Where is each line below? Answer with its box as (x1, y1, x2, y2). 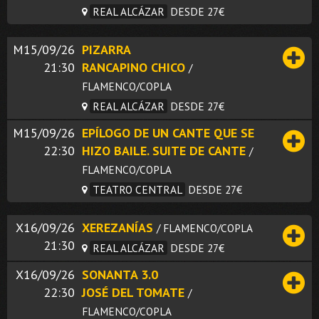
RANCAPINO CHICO (82, 58, 185, 75)
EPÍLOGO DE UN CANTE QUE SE (82, 124, 254, 141)
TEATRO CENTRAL (93, 182, 182, 197)
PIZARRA (82, 41, 131, 58)
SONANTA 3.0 (82, 266, 158, 283)
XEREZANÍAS (82, 219, 153, 236)
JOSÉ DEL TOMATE (82, 283, 184, 300)
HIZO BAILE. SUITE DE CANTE (82, 142, 246, 159)
